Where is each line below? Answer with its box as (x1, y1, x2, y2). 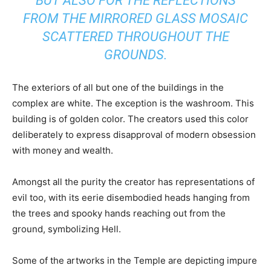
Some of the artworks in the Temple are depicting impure (12, 255, 257, 267)
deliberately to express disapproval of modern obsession (12, 129, 256, 141)
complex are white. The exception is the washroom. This (12, 97, 254, 109)
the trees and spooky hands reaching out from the (12, 207, 226, 220)
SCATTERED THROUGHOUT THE (42, 29, 229, 45)
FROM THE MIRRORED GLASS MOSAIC (23, 11, 248, 27)
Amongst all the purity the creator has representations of (12, 176, 255, 188)
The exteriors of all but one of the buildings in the (12, 82, 224, 94)
